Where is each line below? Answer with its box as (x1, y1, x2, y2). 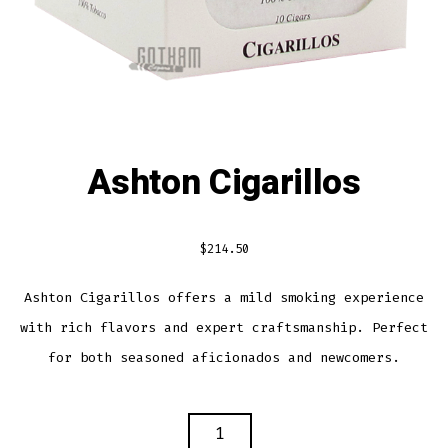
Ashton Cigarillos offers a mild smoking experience (24, 288, 424, 306)
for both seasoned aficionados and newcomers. (48, 348, 400, 366)
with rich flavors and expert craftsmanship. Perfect (20, 318, 428, 336)
